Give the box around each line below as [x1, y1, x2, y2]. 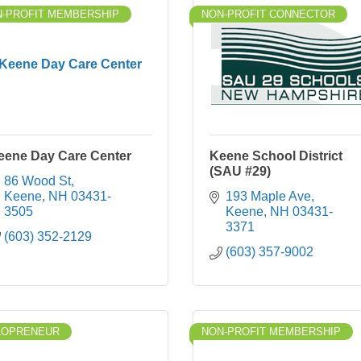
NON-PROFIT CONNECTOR [201, 8, 335, 20]
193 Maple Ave [226, 189, 311, 203]
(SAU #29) [210, 164, 271, 178]
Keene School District [210, 149, 342, 163]
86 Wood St [4, 174, 71, 188]
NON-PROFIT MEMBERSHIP [201, 326, 341, 338]
